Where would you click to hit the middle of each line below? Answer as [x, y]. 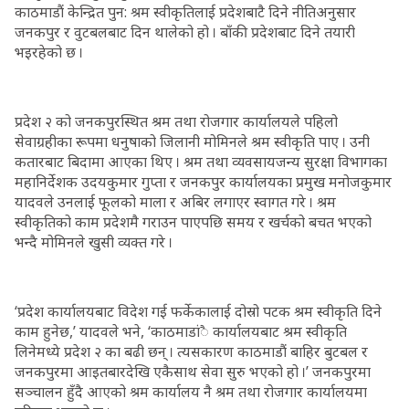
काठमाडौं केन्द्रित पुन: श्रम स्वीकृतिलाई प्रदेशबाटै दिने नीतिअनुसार [185, 12]
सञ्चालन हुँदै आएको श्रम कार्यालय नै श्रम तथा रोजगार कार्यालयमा [191, 392]
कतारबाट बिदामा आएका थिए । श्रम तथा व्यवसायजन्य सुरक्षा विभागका [201, 162]
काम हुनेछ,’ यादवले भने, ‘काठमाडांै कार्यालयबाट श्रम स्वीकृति [181, 331]
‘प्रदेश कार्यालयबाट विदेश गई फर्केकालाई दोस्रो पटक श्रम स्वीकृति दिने [198, 311]
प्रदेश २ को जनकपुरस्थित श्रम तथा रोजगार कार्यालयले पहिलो [176, 121]
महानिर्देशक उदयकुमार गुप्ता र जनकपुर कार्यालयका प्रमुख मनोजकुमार [203, 182]
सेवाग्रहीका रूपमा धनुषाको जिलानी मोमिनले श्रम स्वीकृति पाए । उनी [192, 142]
